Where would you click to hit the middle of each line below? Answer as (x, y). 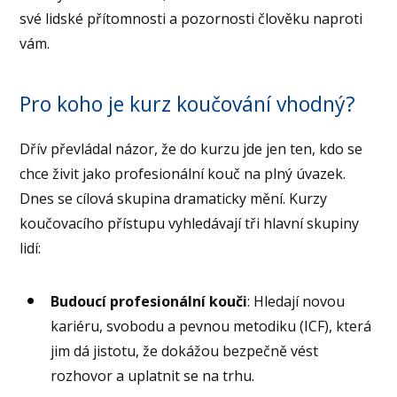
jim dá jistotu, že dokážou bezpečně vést (185, 350)
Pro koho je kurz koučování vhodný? (188, 103)
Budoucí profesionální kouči (149, 301)
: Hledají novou (296, 301)
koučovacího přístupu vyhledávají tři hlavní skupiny (190, 223)
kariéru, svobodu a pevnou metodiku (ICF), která (211, 326)
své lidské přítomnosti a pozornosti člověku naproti (191, 18)
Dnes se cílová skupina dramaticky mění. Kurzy (174, 198)
